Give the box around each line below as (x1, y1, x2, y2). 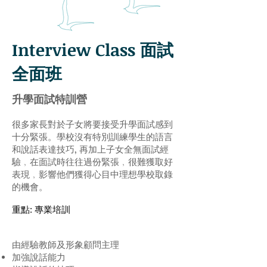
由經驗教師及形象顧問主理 (12, 238, 119, 250)
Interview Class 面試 (12, 38, 173, 61)
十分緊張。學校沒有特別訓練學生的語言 (12, 131, 173, 142)
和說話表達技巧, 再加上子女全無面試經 (12, 143, 169, 155)
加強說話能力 (12, 251, 66, 263)
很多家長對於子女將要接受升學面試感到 (12, 118, 173, 130)
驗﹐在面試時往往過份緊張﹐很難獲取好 (12, 156, 173, 167)
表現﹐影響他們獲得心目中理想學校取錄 (12, 168, 173, 180)
